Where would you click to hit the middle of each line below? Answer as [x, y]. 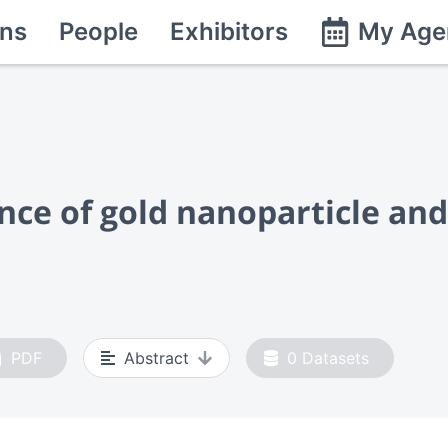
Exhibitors [229, 31]
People [98, 31]
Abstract [156, 357]
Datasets [335, 357]
